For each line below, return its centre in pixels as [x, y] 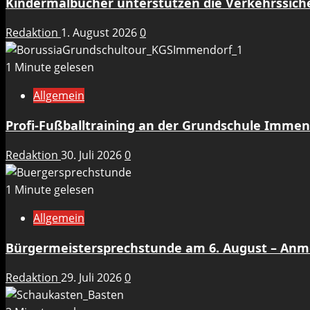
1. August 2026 [100, 33]
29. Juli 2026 [93, 278]
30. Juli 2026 [93, 155]
